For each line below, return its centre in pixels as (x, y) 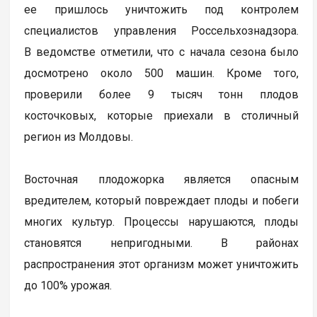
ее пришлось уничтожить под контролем (162, 10)
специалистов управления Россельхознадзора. (162, 31)
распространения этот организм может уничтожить (162, 265)
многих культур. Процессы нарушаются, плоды (162, 222)
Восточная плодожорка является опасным (162, 180)
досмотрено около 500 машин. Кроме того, (162, 74)
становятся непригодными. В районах (162, 243)
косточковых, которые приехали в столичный (162, 116)
